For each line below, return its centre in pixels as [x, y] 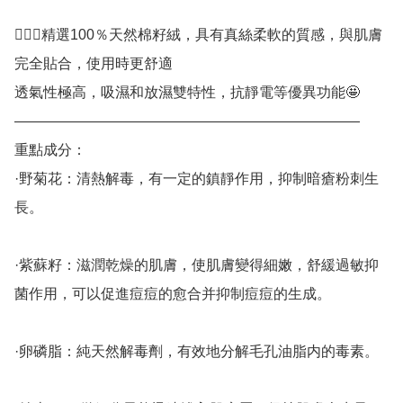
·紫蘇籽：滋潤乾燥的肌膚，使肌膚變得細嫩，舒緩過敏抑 [197, 265]
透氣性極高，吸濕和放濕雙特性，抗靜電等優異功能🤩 [187, 93]
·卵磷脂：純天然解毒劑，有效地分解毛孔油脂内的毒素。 [197, 352]
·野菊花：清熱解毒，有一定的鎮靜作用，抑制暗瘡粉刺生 [197, 179]
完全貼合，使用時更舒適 [94, 64]
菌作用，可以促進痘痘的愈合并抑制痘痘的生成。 [173, 294]
